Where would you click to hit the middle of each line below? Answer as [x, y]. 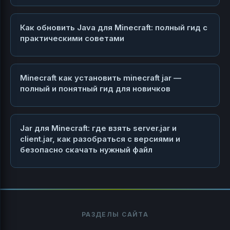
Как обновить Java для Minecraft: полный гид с [114, 27]
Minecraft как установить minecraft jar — [101, 78]
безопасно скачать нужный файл [86, 149]
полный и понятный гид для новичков [95, 88]
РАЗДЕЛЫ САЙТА [115, 214]
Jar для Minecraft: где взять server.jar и [98, 128]
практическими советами [72, 38]
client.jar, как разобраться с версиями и [100, 139]
